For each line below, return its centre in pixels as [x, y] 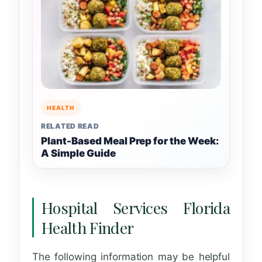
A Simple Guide [78, 154]
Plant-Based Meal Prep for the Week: [130, 141]
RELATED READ [70, 126]
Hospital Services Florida [136, 208]
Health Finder [88, 228]
